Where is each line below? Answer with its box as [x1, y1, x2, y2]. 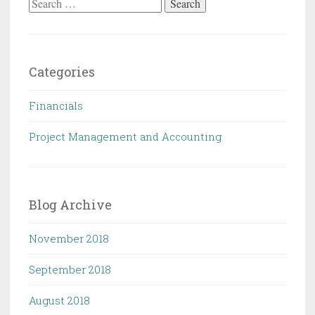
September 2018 [29, 262, 111, 277]
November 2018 [29, 231, 109, 246]
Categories [29, 63, 95, 81]
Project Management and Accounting [29, 129, 221, 144]
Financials [29, 98, 83, 113]
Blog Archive [29, 196, 112, 214]
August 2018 [29, 293, 90, 308]
